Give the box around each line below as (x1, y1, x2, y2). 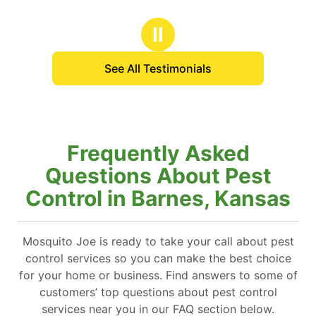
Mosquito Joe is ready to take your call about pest (22, 233, 294, 248)
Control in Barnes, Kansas (25, 185, 291, 211)
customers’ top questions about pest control (39, 284, 277, 299)
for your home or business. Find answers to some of (18, 267, 298, 282)
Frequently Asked (66, 140, 250, 166)
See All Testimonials (104, 61, 212, 75)
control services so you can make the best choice (25, 250, 291, 265)
